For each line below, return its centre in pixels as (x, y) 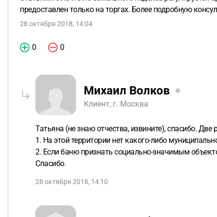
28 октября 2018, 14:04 (56, 24)
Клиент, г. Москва (116, 104)
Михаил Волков (127, 90)
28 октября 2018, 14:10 (72, 182)
